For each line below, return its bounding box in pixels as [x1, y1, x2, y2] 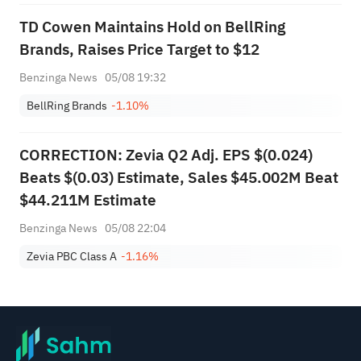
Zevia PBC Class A [27, 247, 118, 266]
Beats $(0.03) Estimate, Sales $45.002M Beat [19, 165, 338, 189]
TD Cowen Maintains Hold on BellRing [19, 15, 285, 39]
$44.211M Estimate [19, 188, 156, 212]
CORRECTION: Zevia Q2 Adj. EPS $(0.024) [19, 143, 313, 167]
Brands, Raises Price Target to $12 [19, 37, 259, 61]
